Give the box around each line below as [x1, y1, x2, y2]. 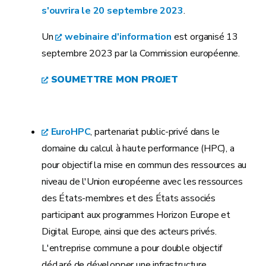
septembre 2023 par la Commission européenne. [42, 47, 240, 60]
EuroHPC [50, 125, 91, 138]
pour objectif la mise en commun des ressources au [42, 159, 247, 172]
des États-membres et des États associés [42, 192, 216, 205]
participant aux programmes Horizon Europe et [42, 208, 231, 221]
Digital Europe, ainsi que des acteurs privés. [42, 225, 217, 238]
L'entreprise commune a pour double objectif [42, 242, 223, 255]
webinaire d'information [65, 30, 172, 43]
